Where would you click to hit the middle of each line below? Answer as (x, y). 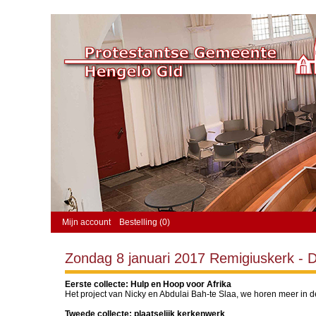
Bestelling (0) (145, 222)
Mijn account (86, 222)
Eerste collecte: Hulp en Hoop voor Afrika (149, 284)
